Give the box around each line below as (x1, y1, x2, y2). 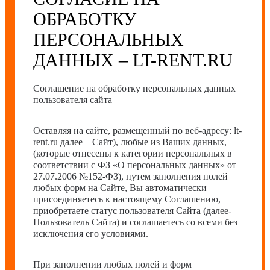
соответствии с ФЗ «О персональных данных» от (33, 160, 236, 170)
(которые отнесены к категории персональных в (33, 148, 232, 159)
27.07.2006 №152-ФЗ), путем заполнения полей (33, 171, 228, 181)
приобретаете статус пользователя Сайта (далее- (33, 206, 231, 216)
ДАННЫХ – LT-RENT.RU (33, 50, 233, 70)
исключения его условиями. (33, 228, 148, 239)
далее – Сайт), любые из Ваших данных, (58, 137, 227, 147)
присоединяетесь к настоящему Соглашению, (33, 194, 221, 204)
